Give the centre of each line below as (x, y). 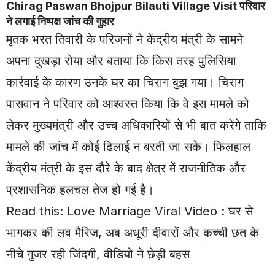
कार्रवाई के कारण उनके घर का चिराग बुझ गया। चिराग (125, 83)
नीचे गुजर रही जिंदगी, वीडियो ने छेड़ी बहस (98, 254)
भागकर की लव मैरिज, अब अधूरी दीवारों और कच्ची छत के (133, 233)
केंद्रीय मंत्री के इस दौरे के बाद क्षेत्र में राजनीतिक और (126, 168)
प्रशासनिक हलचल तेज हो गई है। (80, 190)
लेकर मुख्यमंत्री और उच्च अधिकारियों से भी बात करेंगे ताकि (136, 126)
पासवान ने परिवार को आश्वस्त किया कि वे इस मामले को (128, 104)
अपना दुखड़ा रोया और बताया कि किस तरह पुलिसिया (121, 61)
